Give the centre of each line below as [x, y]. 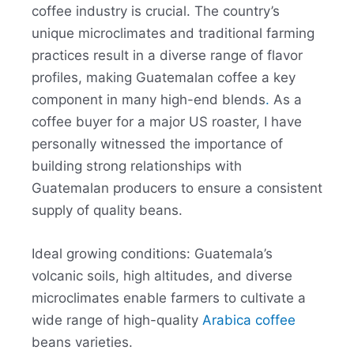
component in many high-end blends [149, 100]
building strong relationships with [137, 166]
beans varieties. [82, 343]
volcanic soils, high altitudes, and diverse [162, 276]
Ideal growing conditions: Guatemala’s [152, 254]
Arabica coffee [249, 320]
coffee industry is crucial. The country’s [156, 11]
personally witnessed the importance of [157, 144]
